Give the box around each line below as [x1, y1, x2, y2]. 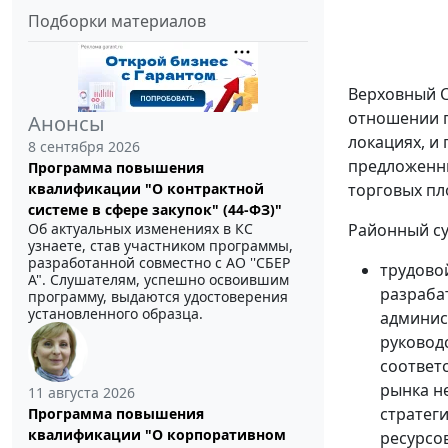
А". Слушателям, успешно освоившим [28, 269, 289, 289]
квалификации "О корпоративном [28, 424, 286, 444]
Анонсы [28, 109, 105, 137]
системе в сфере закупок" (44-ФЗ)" [28, 199, 282, 219]
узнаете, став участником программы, [28, 235, 293, 255]
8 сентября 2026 [28, 136, 140, 156]
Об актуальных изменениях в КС [28, 218, 253, 238]
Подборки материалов [28, 9, 206, 32]
